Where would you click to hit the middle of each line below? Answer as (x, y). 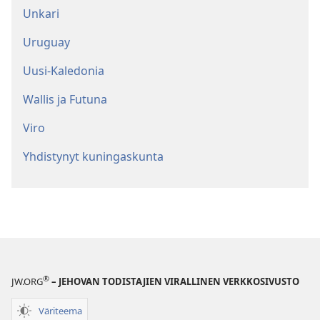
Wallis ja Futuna (65, 100)
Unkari (41, 14)
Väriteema (60, 310)
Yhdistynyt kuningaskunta (93, 157)
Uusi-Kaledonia (64, 71)
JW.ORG (27, 282)
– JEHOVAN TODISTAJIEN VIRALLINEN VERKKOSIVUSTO (174, 282)
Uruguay (46, 42)
